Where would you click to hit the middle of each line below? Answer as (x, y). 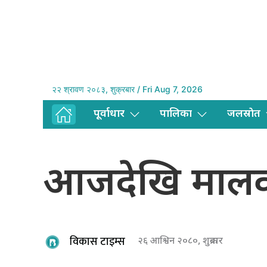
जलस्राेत (244, 114)
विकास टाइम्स (97, 242)
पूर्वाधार (109, 114)
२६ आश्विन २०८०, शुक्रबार (180, 242)
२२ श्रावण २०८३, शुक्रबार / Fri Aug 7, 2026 (127, 89)
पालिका (176, 114)
